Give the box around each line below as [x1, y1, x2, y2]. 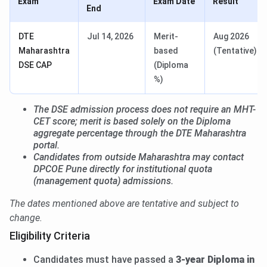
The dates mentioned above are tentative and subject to [10, 198, 239, 210]
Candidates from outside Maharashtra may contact [33, 151, 244, 163]
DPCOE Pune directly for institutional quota [33, 163, 212, 175]
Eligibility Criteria [10, 229, 90, 243]
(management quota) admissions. [33, 175, 173, 187]
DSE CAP [18, 60, 52, 70]
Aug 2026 [213, 32, 249, 42]
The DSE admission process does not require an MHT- [33, 104, 256, 116]
